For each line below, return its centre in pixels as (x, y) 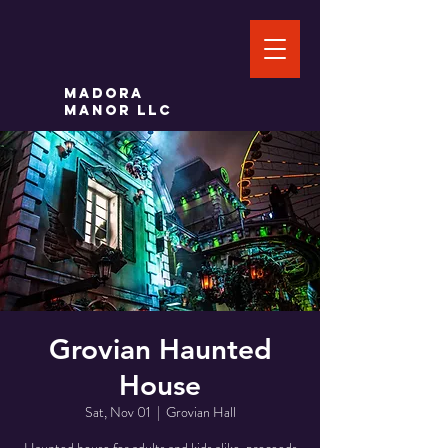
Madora (104, 93)
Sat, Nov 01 (117, 412)
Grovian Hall (200, 412)
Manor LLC (118, 110)
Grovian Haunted (160, 349)
